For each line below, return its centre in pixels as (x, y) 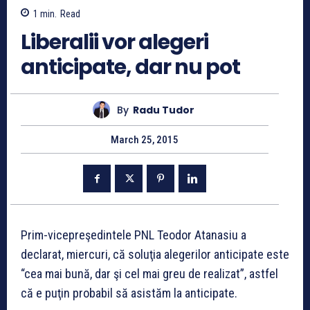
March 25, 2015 (145, 140)
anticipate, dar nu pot (130, 67)
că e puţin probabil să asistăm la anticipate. (129, 293)
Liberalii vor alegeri (115, 42)
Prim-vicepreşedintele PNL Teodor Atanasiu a (134, 235)
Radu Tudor (164, 110)
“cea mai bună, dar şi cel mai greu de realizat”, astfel (149, 274)
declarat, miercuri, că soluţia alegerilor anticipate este (155, 255)
